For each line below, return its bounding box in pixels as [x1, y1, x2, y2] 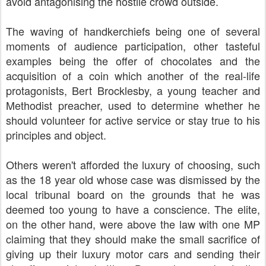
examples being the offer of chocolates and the [6, 53, 260, 68]
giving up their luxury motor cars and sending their [6, 246, 260, 261]
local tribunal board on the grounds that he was [6, 186, 260, 202]
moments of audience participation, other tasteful [6, 38, 260, 53]
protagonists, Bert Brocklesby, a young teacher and [6, 83, 260, 98]
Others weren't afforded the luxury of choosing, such [6, 157, 260, 172]
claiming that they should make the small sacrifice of [6, 231, 260, 246]
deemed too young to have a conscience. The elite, [6, 201, 260, 217]
